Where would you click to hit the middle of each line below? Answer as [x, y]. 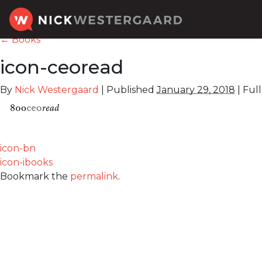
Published [130, 90]
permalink [94, 176]
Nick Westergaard [57, 90]
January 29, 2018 [196, 90]
